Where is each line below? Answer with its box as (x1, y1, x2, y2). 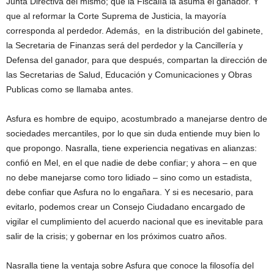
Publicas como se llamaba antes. (6, 84, 133, 95)
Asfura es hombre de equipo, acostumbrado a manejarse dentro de (6, 114, 267, 124)
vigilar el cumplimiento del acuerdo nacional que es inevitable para (6, 217, 263, 227)
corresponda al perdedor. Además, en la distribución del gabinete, (6, 26, 263, 36)
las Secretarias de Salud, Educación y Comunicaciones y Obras (6, 70, 252, 80)
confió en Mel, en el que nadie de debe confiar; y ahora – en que (6, 158, 257, 168)
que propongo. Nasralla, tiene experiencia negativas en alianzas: (6, 143, 259, 154)
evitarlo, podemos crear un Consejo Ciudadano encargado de (6, 202, 245, 212)
